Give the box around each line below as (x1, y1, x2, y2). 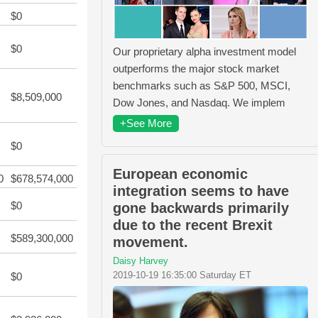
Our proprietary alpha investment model (113, 45, 296, 57)
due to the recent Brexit (113, 216, 273, 233)
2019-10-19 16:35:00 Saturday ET (113, 269, 251, 280)
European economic (113, 165, 248, 182)
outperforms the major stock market (113, 62, 279, 75)
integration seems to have (113, 182, 289, 199)
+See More (120, 116, 172, 129)
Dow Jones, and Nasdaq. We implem (113, 96, 285, 109)
